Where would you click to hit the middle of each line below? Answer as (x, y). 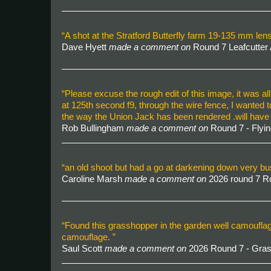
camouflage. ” (89, 237)
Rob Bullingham (94, 128)
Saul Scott (83, 248)
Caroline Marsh (93, 179)
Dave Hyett (85, 47)
